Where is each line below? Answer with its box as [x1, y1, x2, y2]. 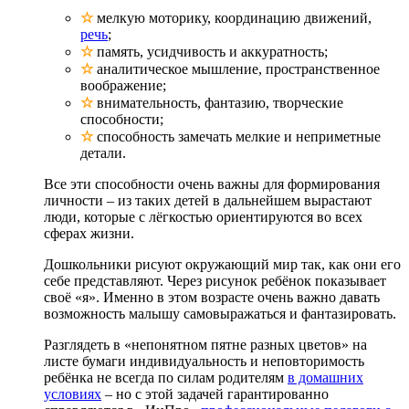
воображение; [80, 77, 166, 93]
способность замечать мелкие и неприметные [93, 128, 381, 144]
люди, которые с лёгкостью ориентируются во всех [44, 208, 362, 225]
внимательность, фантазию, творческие [93, 94, 343, 110]
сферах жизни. [44, 225, 134, 241]
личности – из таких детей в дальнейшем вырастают [44, 192, 372, 208]
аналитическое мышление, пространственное [93, 60, 380, 77]
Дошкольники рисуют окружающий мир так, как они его [44, 256, 401, 272]
